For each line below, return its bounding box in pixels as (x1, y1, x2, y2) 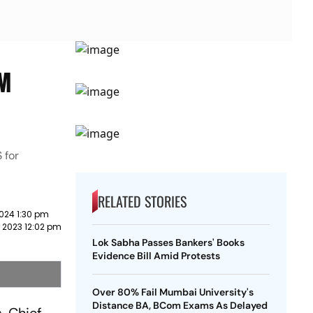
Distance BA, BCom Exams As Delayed (92, 299, 268, 312)
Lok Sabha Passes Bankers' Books (92, 236, 245, 249)
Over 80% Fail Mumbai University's (92, 286, 254, 298)
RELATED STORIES (97, 191, 187, 212)
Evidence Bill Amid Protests (92, 249, 220, 262)
